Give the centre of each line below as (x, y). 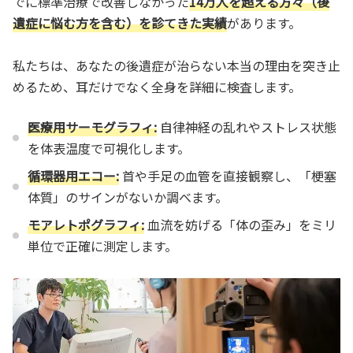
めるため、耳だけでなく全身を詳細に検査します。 (157, 86)
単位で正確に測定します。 (103, 245)
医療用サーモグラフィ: (93, 126)
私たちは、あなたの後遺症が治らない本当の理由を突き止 (176, 65)
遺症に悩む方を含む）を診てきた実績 (120, 22)
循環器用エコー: (74, 175)
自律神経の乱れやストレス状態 (247, 126)
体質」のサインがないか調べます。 (128, 197)
